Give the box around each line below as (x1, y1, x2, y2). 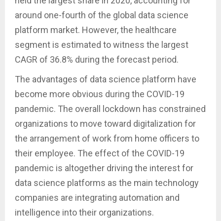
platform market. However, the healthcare (15, 24, 177, 35)
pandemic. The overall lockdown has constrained (15, 103, 206, 114)
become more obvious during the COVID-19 (15, 88, 184, 99)
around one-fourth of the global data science (15, 9, 188, 20)
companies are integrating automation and (15, 192, 180, 203)
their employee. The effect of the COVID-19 (15, 147, 184, 158)
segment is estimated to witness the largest (15, 39, 188, 50)
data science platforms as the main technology (15, 177, 199, 188)
